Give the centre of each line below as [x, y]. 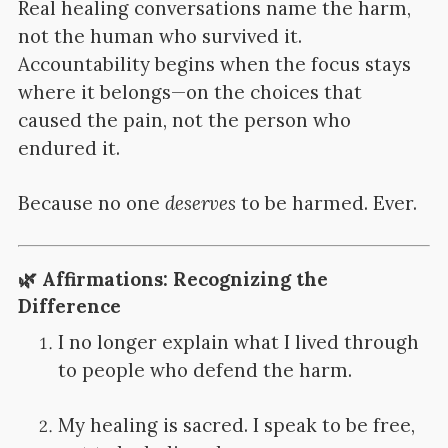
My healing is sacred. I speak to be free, [236, 425]
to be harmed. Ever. [326, 202]
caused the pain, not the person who [184, 119]
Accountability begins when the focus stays [214, 63]
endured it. [68, 147]
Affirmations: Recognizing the [184, 278]
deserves [200, 202]
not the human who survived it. [159, 35]
